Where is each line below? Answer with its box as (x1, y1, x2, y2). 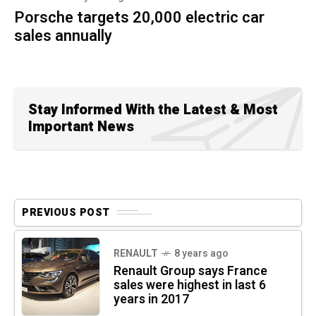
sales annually (14, 24, 112, 47)
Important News (28, 116, 134, 137)
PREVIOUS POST (22, 205, 110, 220)
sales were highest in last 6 (114, 275, 266, 295)
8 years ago (174, 245, 229, 261)
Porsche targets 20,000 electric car (14, 6, 265, 29)
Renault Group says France (114, 261, 267, 281)
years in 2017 (114, 289, 189, 309)
